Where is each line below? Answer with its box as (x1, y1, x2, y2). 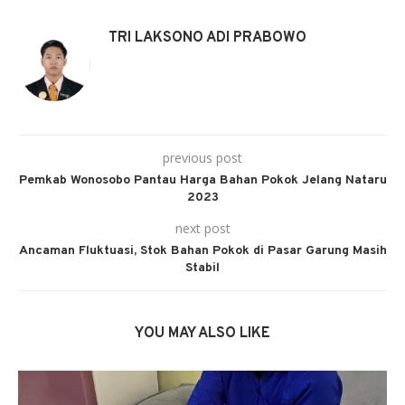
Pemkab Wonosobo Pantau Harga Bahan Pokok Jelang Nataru (18, 172, 387, 188)
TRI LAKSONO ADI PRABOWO (108, 28, 306, 47)
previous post (163, 148, 242, 166)
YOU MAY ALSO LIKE (135, 324, 270, 343)
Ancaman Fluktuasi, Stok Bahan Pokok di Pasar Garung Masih (18, 242, 387, 259)
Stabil (185, 259, 220, 276)
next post (174, 219, 231, 237)
